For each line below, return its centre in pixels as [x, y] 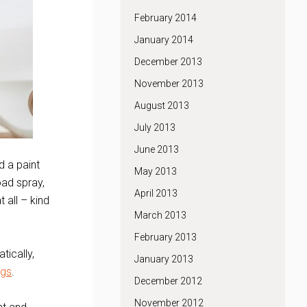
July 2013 [155, 127]
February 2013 [165, 237]
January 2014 [164, 40]
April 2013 [156, 193]
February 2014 [165, 18]
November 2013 [169, 84]
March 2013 [160, 215]
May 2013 [156, 171]
